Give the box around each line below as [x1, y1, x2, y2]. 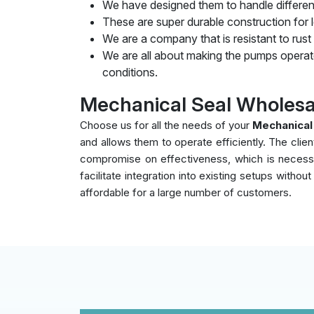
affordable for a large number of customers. [80, 185, 292, 199]
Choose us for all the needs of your [80, 118, 252, 132]
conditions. [102, 64, 158, 79]
